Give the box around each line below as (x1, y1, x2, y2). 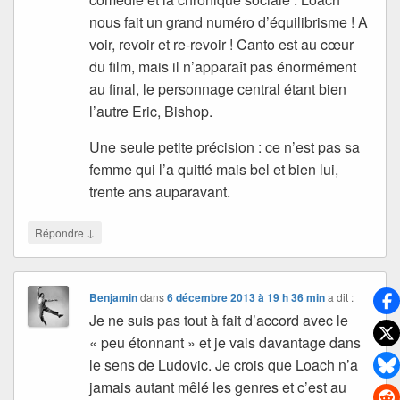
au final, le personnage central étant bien (89, 79, 347, 100)
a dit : (328, 289, 354, 305)
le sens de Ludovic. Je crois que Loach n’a (89, 354, 359, 376)
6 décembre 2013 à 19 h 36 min (167, 289, 326, 306)
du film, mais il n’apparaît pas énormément (89, 56, 357, 78)
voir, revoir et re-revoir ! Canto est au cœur (89, 34, 354, 55)
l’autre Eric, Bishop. (89, 101, 213, 122)
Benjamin (89, 289, 138, 306)
